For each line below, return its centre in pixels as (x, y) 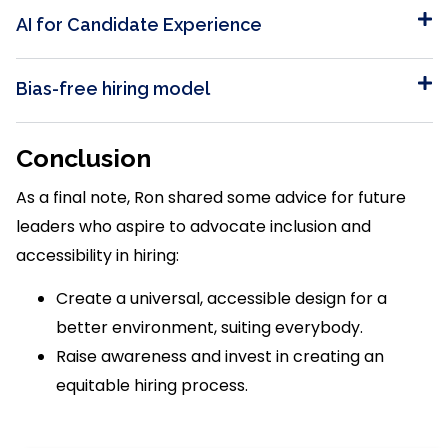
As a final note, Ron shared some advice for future (211, 197)
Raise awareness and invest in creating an (220, 357)
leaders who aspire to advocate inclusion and (193, 226)
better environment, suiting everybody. (209, 328)
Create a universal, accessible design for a (221, 299)
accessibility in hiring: (97, 255)
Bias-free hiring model (113, 88)
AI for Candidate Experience (139, 24)
